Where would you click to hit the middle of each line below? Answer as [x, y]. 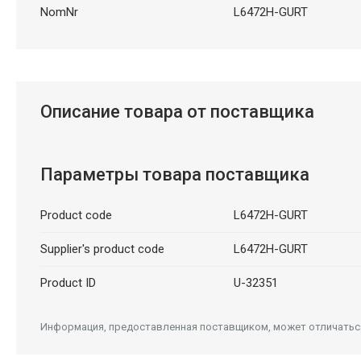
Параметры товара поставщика [174, 174]
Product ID [68, 282]
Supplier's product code [102, 249]
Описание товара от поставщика [177, 111]
